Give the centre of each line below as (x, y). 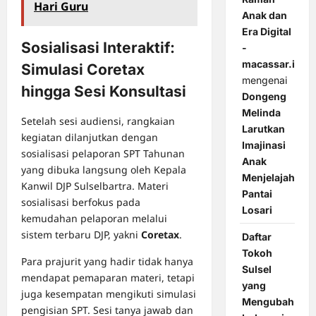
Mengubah (268, 302)
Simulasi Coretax (83, 70)
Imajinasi (263, 145)
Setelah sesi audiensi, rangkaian (98, 121)
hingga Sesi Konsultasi (104, 92)
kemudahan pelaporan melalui (94, 219)
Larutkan (263, 129)
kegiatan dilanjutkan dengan (90, 138)
